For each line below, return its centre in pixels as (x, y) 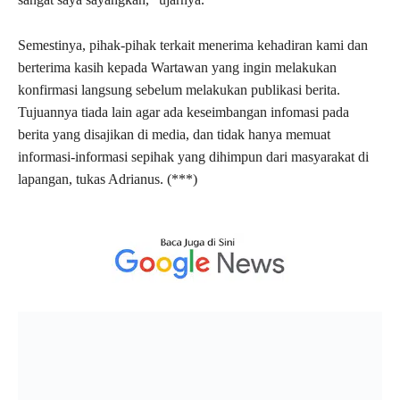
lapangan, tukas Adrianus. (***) (108, 179)
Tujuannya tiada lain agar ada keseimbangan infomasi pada (183, 112)
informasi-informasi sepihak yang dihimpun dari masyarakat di (193, 157)
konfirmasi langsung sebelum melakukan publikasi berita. (179, 90)
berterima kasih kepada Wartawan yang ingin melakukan (177, 68)
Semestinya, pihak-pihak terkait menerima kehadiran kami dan (193, 46)
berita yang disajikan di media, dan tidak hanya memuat (174, 135)
